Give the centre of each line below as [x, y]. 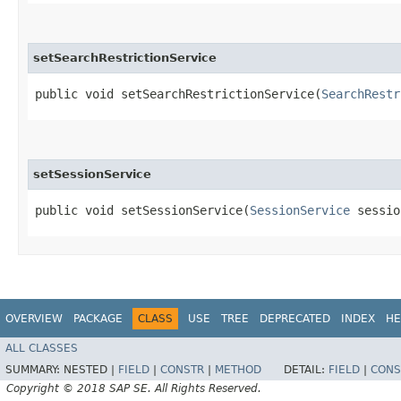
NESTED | [91, 370]
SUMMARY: [34, 370]
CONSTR [182, 370]
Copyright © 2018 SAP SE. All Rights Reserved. [134, 389]
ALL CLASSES [42, 349]
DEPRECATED [295, 318]
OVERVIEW [34, 318]
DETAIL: [306, 370]
